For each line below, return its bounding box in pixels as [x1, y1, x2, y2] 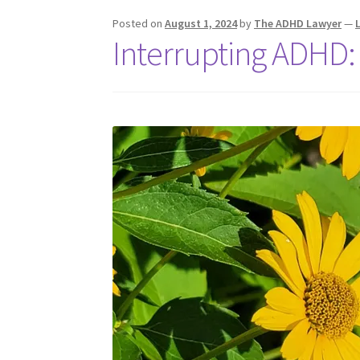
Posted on [112, 15, 166, 31]
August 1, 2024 [165, 15, 238, 31]
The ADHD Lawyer [254, 15, 342, 31]
